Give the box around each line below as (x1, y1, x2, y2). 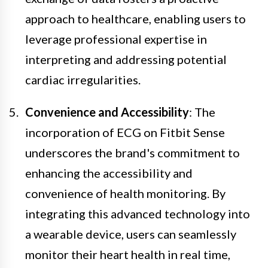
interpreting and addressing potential (25, 51, 227, 66)
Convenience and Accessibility (25, 104, 189, 119)
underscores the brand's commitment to (25, 145, 240, 160)
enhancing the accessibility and (25, 165, 193, 180)
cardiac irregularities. (25, 72, 141, 87)
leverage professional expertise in (25, 31, 207, 46)
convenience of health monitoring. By (25, 185, 226, 200)
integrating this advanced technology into (25, 206, 250, 221)
